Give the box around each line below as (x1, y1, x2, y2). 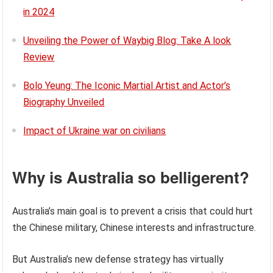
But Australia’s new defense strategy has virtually (12, 253, 224, 265)
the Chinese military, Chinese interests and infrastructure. (12, 222, 257, 233)
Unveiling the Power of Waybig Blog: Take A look (23, 35, 232, 46)
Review (23, 51, 55, 63)
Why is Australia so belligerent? (12, 166, 250, 188)
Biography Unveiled (23, 96, 105, 108)
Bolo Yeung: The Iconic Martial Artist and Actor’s (23, 80, 231, 91)
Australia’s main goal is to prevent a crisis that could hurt (12, 205, 253, 217)
